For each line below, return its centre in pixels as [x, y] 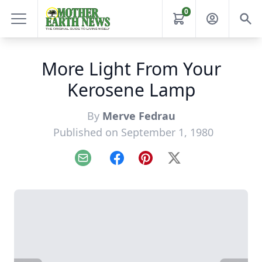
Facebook [137, 164]
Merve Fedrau [139, 116]
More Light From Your [131, 69]
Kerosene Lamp [131, 90]
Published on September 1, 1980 [133, 132]
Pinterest [165, 164]
